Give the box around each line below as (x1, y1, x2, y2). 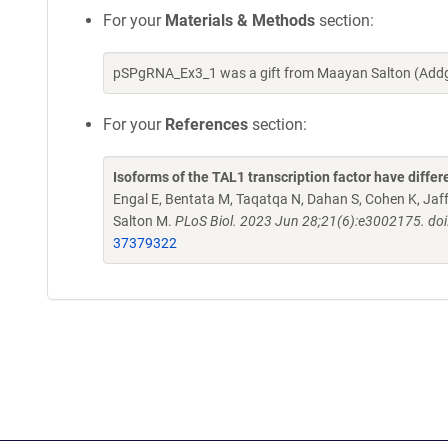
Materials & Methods (165, 11, 315, 30)
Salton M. (113, 213, 175, 229)
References (165, 115, 248, 134)
